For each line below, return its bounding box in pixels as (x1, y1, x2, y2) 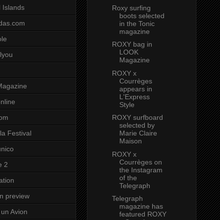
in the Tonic (119, 19, 155, 27)
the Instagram (119, 165, 163, 174)
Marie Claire (119, 129, 157, 137)
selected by (119, 121, 155, 130)
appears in (119, 84, 152, 93)
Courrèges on (119, 158, 162, 166)
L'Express (119, 92, 150, 101)
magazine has (119, 202, 163, 211)
